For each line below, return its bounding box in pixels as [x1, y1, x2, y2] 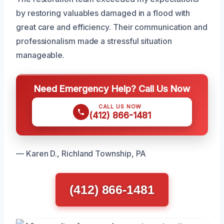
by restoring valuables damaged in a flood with [16, 7, 190, 18]
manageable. [16, 49, 65, 60]
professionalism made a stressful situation [16, 35, 172, 46]
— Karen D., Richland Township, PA [16, 148, 146, 158]
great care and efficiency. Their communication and [16, 21, 208, 32]
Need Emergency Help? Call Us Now [34, 82, 190, 94]
